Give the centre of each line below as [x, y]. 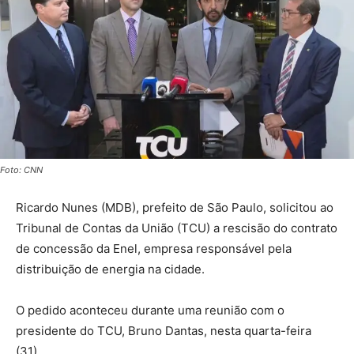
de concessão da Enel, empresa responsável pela [154, 248]
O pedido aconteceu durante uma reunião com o [150, 310]
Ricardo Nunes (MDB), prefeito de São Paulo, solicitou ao [175, 207]
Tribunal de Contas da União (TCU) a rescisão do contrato [177, 228]
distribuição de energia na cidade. [110, 269]
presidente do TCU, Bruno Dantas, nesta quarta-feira [164, 330]
